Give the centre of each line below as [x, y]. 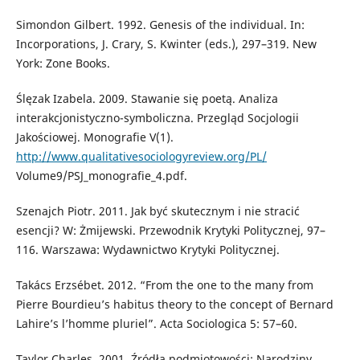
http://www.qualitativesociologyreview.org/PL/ [141, 157]
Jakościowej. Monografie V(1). [94, 137]
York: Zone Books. [63, 63]
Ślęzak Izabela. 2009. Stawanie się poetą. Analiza [147, 99]
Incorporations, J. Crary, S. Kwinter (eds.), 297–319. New [166, 44]
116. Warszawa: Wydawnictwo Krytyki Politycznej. [147, 250]
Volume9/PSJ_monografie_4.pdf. [101, 176]
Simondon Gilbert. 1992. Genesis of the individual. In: [160, 25]
